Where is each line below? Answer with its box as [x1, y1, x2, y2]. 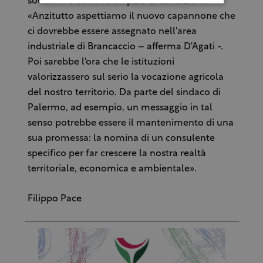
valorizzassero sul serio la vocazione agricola [27, 72, 224, 82]
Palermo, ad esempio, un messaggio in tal [27, 103, 213, 113]
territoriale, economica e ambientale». [27, 164, 197, 174]
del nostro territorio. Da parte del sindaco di [27, 87, 221, 97]
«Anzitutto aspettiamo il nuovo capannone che [27, 11, 235, 21]
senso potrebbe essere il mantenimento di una [27, 118, 234, 128]
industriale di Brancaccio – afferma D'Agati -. [27, 42, 223, 52]
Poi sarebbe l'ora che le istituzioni [27, 57, 174, 67]
